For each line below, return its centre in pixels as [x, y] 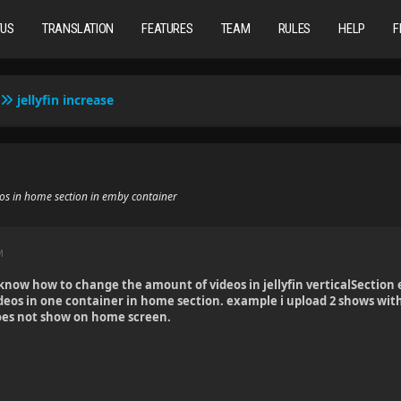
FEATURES [167, 29]
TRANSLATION [78, 29]
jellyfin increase [66, 100]
